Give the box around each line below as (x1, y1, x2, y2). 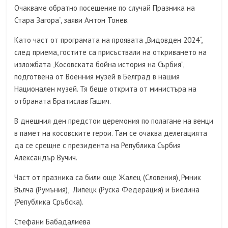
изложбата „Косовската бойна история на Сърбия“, (14, 60, 184, 70)
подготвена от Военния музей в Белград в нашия (14, 72, 180, 82)
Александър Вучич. (14, 153, 78, 163)
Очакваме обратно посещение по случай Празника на (14, 3, 195, 13)
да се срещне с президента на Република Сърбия (14, 140, 181, 151)
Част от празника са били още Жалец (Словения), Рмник (14, 173, 202, 183)
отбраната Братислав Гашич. (14, 96, 111, 106)
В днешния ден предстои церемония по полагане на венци (14, 116, 214, 126)
